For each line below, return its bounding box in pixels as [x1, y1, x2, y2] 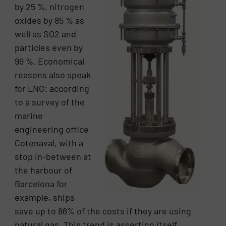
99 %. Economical [15, 55, 85, 67]
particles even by [15, 42, 83, 53]
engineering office [15, 124, 89, 135]
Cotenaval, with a [15, 137, 84, 149]
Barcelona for [15, 178, 68, 190]
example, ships [15, 192, 75, 203]
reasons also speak [15, 69, 91, 81]
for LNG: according [15, 83, 90, 94]
